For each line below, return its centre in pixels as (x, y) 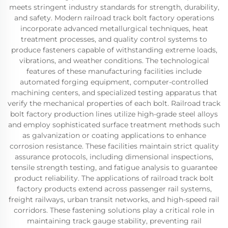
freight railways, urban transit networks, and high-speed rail (114, 199)
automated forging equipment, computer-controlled (114, 82)
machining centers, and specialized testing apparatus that (114, 93)
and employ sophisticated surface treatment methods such (114, 125)
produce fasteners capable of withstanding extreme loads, (114, 50)
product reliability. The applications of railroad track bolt (114, 178)
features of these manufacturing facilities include (114, 71)
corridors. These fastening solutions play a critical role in (114, 210)
